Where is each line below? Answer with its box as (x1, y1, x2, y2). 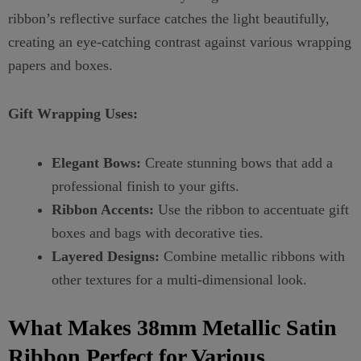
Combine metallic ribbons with (160, 247, 345, 264)
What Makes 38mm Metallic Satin (8, 314, 337, 340)
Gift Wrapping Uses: (8, 106, 138, 122)
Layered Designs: (52, 247, 160, 264)
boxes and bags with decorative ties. (52, 224, 263, 241)
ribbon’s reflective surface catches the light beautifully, (8, 10, 330, 27)
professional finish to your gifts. (52, 177, 239, 194)
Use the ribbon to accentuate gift (154, 201, 349, 218)
